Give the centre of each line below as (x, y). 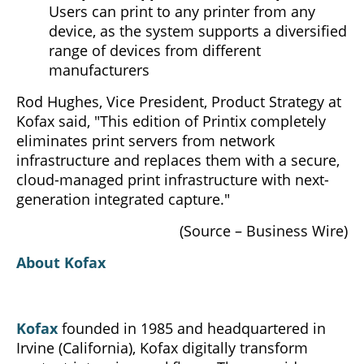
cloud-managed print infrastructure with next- (173, 179)
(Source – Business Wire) (264, 230)
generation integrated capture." (123, 199)
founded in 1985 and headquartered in (194, 328)
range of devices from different (155, 50)
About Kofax (61, 262)
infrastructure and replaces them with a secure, (178, 160)
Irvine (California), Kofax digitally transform (162, 347)
